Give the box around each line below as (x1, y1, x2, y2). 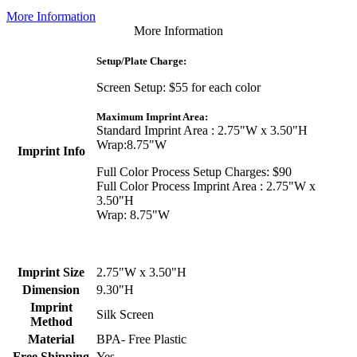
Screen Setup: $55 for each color (96, 80, 261, 94)
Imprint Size (18, 265, 84, 279)
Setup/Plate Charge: (96, 54, 186, 67)
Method (29, 314, 73, 328)
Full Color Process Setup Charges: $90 (96, 164, 292, 178)
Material (28, 331, 74, 346)
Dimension (22, 282, 80, 296)
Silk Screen (96, 307, 154, 321)
